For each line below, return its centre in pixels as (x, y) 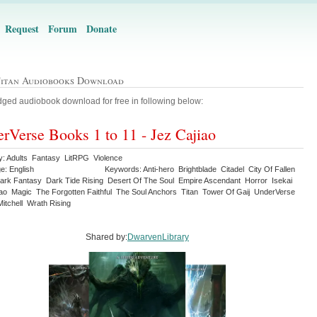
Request (22, 29)
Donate (102, 29)
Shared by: (106, 237)
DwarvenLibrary (158, 237)
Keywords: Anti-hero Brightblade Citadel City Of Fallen (200, 169)
